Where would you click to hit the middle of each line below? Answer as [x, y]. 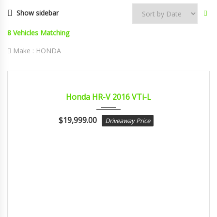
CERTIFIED [29, 82]
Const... [126, 79]
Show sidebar [38, 13]
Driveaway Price [128, 121]
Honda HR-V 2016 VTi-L [108, 97]
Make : [23, 51]
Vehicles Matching [41, 33]
